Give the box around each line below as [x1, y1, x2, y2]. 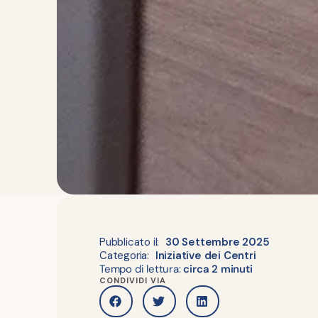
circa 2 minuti [183, 261, 253, 275]
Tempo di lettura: [99, 261, 184, 275]
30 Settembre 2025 [165, 234, 270, 249]
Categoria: [99, 248, 149, 263]
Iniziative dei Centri [155, 248, 256, 263]
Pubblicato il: [99, 234, 160, 249]
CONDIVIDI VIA [99, 275, 166, 285]
